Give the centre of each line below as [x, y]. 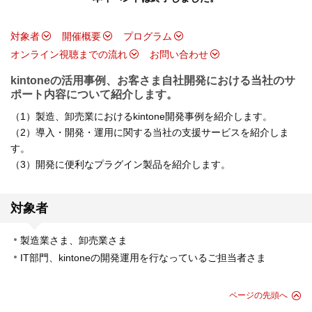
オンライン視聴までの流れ [69, 55]
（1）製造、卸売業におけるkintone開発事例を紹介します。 [141, 117]
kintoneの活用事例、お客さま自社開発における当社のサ [153, 81]
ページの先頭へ [258, 296]
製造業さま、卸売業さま [74, 241]
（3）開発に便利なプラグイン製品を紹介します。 [120, 165]
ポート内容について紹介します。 [94, 95]
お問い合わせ [179, 55]
